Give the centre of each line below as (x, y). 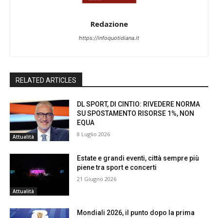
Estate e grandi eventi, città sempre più (138, 158)
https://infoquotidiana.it (109, 38)
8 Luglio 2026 (94, 134)
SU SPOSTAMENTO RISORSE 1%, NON (136, 113)
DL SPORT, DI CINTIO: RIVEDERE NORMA (139, 104)
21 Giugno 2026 (97, 179)
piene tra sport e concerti (117, 168)
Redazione (109, 24)
